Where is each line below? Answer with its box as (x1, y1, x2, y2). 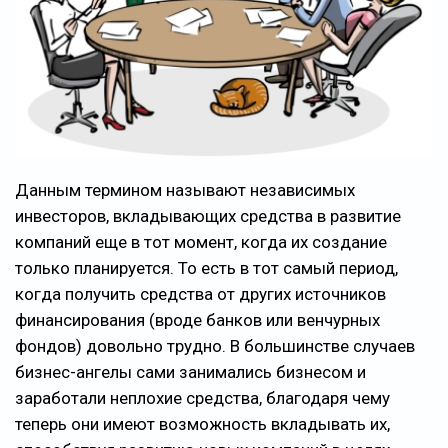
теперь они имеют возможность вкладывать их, (15, 413, 390, 434)
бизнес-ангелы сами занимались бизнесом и (15, 361, 366, 382)
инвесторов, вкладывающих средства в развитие (15, 205, 401, 226)
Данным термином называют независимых (15, 179, 355, 200)
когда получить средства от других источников (15, 283, 386, 304)
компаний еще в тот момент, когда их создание (15, 231, 387, 252)
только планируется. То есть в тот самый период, (15, 257, 398, 278)
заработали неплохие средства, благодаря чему (15, 387, 390, 408)
